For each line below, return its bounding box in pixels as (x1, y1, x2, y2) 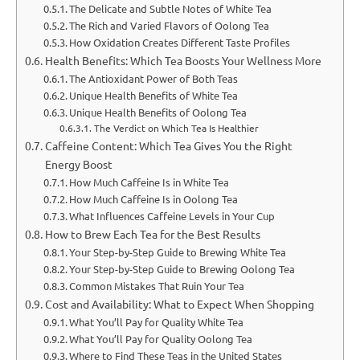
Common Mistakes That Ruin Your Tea (69, 278, 245, 292)
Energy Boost (44, 156, 112, 171)
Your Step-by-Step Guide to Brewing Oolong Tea (69, 261, 296, 276)
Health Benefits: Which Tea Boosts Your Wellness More (44, 52, 321, 67)
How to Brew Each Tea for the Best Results (44, 226, 260, 241)
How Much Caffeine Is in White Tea (69, 174, 230, 189)
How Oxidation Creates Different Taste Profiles (69, 35, 291, 49)
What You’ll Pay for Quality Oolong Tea (69, 331, 253, 346)
